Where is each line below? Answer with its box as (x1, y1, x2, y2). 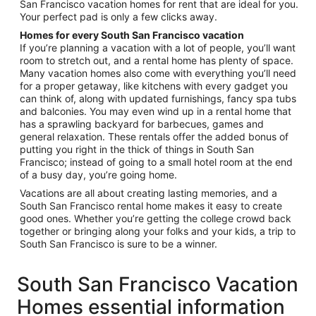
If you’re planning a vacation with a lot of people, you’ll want (20, 42, 296, 54)
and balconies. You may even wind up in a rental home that (20, 105, 291, 118)
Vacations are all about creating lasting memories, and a (20, 187, 277, 200)
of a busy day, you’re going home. (20, 169, 177, 181)
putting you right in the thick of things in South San (20, 143, 254, 156)
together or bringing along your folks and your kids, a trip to (20, 225, 296, 238)
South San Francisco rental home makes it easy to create (20, 200, 282, 212)
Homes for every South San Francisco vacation (20, 29, 244, 42)
